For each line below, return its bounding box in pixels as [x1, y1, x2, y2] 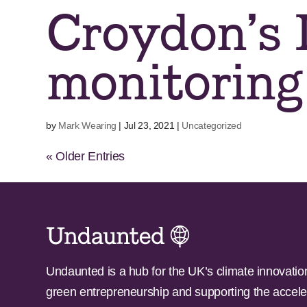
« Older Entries [46, 149, 125, 163]
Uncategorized [182, 120, 242, 131]
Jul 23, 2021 [123, 120, 175, 131]
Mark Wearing [58, 120, 116, 131]
